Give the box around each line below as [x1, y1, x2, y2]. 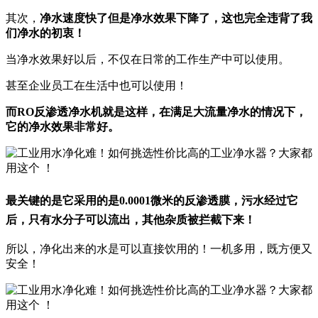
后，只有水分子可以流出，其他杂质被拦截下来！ [6, 214, 256, 226]
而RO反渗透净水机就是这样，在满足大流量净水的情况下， [6, 105, 307, 118]
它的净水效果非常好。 [6, 120, 119, 133]
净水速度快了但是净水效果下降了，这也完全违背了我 [40, 11, 312, 24]
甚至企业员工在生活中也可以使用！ [6, 79, 187, 92]
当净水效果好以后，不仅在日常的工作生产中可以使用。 [6, 53, 290, 65]
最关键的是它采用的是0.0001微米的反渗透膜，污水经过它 [6, 194, 298, 207]
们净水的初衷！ [6, 26, 85, 39]
